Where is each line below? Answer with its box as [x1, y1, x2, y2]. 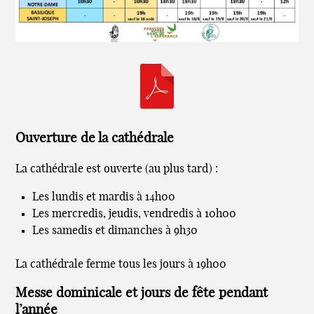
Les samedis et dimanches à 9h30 [32, 224, 198, 236]
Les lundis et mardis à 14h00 [32, 191, 176, 203]
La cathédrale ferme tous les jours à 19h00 [15, 258, 227, 270]
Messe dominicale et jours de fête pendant [15, 287, 268, 301]
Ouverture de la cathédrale [15, 131, 175, 145]
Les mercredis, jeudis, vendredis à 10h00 [32, 207, 237, 219]
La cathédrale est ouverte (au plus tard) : [15, 163, 219, 175]
